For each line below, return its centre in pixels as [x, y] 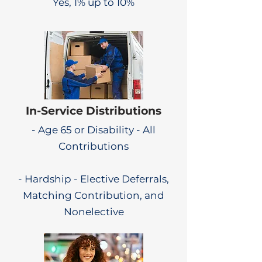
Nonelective [94, 212]
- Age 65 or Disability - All [94, 130]
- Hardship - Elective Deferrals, [94, 179]
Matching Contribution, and [94, 195]
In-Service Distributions [94, 111]
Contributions [94, 146]
